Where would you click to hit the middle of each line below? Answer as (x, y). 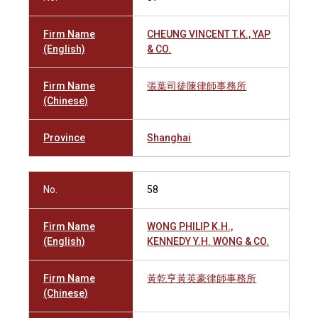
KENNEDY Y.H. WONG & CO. (208, 241)
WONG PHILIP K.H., (190, 226)
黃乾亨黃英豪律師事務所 (202, 278)
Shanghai (169, 138)
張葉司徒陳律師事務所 (197, 86)
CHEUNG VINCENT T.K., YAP (209, 34)
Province (64, 138)
